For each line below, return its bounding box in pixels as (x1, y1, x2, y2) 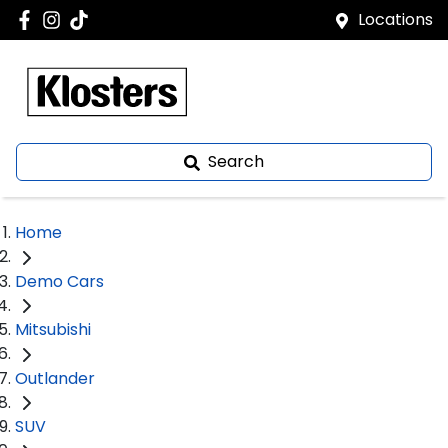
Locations (358, 8, 433, 31)
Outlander (15, 366, 95, 390)
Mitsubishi (15, 318, 91, 342)
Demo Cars (15, 269, 104, 293)
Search (208, 150, 264, 173)
